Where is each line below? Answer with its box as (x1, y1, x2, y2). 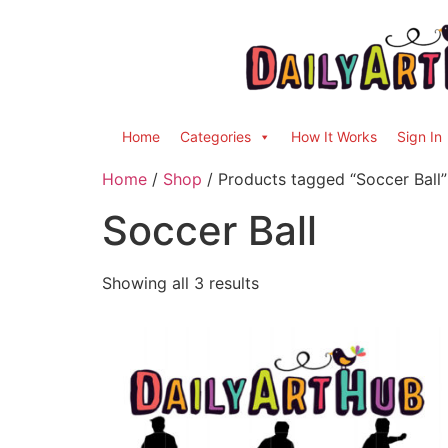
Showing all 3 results (102, 273, 259, 293)
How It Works (291, 128, 377, 145)
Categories (180, 128, 251, 145)
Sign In (397, 128, 442, 145)
